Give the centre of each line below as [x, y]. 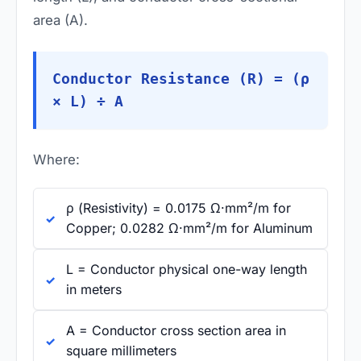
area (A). [60, 20]
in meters [94, 289]
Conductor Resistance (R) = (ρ [181, 79]
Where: [56, 159]
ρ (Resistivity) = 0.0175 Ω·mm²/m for [178, 207]
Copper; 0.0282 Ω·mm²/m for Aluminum [189, 228]
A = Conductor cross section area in [176, 330]
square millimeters [121, 350]
